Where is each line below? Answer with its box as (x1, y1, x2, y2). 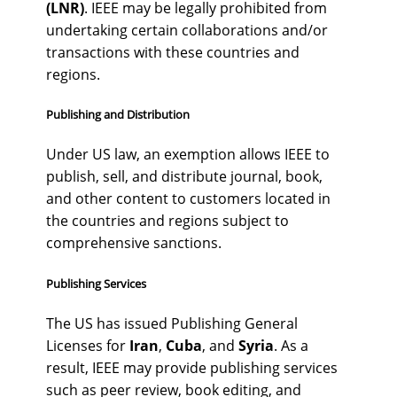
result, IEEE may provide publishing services (46, 357, 338, 378)
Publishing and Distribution (46, 106, 190, 123)
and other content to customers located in (46, 189, 331, 209)
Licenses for (46, 335, 129, 355)
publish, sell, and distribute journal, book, (46, 167, 323, 187)
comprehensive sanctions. (46, 233, 222, 253)
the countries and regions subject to (46, 211, 289, 231)
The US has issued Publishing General (46, 313, 298, 333)
